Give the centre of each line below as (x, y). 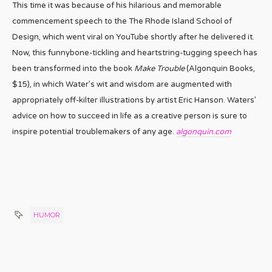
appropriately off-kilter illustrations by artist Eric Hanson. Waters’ (134, 100)
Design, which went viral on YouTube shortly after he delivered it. (133, 37)
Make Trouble (159, 68)
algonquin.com (204, 131)
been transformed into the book (73, 68)
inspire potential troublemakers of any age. (94, 131)
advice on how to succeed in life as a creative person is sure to (130, 116)
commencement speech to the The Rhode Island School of (122, 21)
